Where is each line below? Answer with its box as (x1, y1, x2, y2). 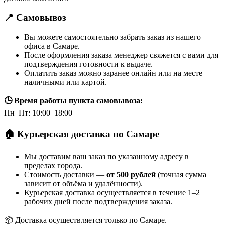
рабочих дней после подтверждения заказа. (24, 197, 172, 206)
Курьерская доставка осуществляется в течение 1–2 (24, 188, 200, 197)
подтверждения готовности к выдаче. (24, 60, 153, 68)
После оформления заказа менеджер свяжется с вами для (24, 51, 218, 59)
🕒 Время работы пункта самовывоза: (4, 96, 143, 105)
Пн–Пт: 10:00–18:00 (4, 108, 72, 117)
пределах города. (24, 161, 82, 170)
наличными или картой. (24, 78, 107, 86)
